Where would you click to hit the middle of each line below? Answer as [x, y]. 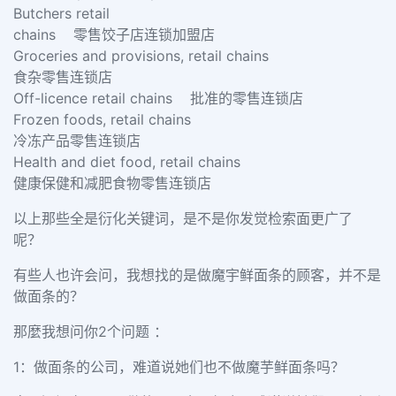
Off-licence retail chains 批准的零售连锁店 [160, 98]
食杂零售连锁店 [65, 77]
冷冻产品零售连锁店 [79, 141]
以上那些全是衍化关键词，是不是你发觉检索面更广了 [183, 218]
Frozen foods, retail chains [109, 119]
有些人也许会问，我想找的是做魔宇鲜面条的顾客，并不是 [197, 275]
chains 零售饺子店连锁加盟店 [116, 34]
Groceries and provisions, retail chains [152, 56]
